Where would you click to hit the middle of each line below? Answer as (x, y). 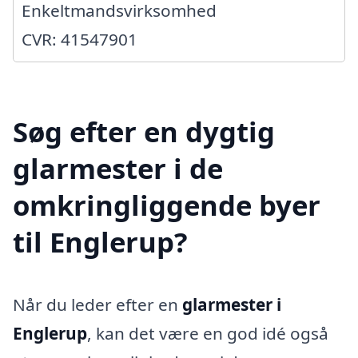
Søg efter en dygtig (144, 132)
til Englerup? (100, 242)
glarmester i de (118, 169)
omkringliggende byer (167, 205)
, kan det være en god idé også (208, 334)
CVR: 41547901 (80, 39)
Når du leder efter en (97, 305)
